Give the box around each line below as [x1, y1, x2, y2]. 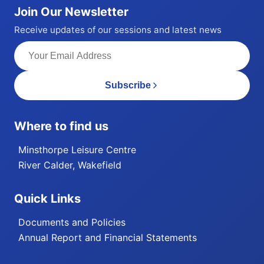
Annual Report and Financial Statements [18, 231, 197, 243]
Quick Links [14, 191, 81, 206]
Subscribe [105, 80, 151, 90]
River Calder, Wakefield [18, 159, 121, 171]
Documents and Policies [18, 216, 126, 229]
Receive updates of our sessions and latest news [14, 24, 222, 35]
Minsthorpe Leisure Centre [18, 144, 136, 156]
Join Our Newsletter [14, 4, 128, 19]
